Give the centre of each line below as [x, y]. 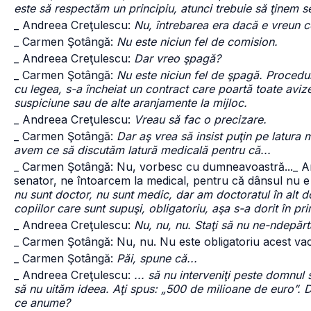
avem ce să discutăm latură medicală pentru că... [142, 150]
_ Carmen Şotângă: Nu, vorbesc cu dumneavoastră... [153, 167]
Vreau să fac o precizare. [200, 119]
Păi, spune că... [157, 258]
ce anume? [42, 303]
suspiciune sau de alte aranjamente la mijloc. [131, 103]
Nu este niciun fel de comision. [197, 42]
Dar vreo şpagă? [177, 58]
